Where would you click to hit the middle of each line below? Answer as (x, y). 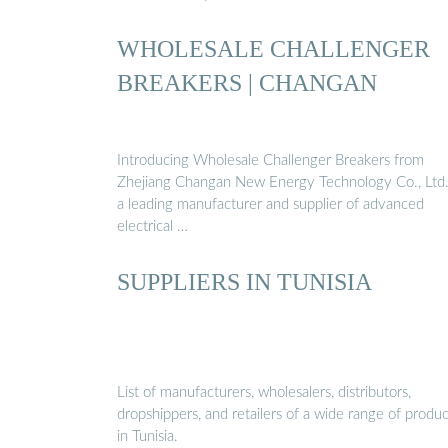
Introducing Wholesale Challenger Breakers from (270, 160)
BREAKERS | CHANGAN (247, 83)
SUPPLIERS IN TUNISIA (244, 281)
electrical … (152, 226)
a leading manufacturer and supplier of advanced (270, 204)
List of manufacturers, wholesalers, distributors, (264, 393)
